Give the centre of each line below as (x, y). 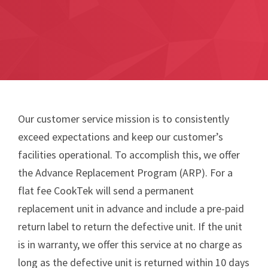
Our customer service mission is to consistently (124, 118)
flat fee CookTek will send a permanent (106, 190)
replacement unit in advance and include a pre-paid (131, 208)
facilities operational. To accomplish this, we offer (129, 154)
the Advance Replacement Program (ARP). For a (125, 172)
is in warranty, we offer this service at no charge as (130, 244)
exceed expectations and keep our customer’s (121, 136)
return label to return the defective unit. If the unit (130, 226)
